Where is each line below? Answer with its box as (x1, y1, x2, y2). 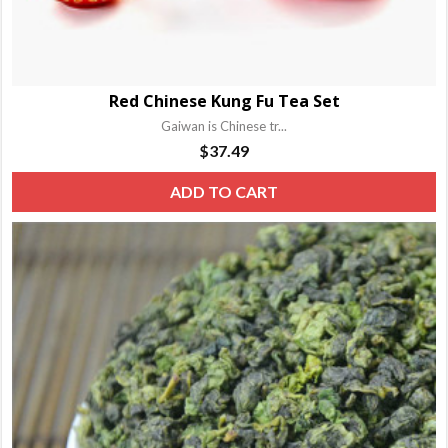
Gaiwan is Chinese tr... (161, 118, 287, 135)
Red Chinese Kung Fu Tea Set (108, 90, 340, 113)
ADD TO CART (170, 182, 278, 202)
